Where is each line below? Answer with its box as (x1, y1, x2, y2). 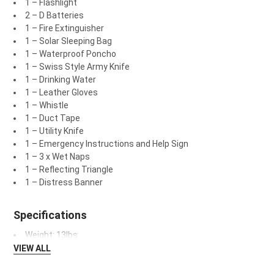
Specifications (13, 209, 87, 222)
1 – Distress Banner (24, 177, 103, 188)
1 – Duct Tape (24, 113, 80, 124)
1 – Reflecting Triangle (24, 165, 113, 175)
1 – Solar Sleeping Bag (24, 36, 112, 46)
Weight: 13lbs (24, 230, 78, 240)
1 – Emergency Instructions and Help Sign (24, 139, 188, 149)
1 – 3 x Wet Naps (24, 152, 90, 162)
